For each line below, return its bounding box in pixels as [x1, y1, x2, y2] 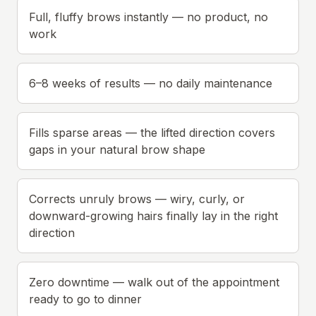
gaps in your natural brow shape [29, 142, 205, 157]
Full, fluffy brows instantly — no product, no [29, 10, 268, 24]
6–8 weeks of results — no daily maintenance [29, 76, 272, 90]
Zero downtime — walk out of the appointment [29, 275, 279, 289]
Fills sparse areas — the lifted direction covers [29, 126, 275, 140]
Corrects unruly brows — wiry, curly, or [29, 192, 245, 206]
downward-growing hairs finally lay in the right [29, 209, 278, 223]
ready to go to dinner [29, 292, 142, 306]
